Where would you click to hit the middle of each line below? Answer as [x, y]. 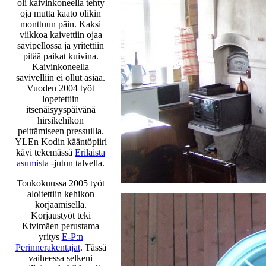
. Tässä [93, 247]
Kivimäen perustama [61, 226]
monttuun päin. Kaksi [61, 24]
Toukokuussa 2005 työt [61, 183]
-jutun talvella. [77, 163]
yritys [50, 236]
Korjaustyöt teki [61, 215]
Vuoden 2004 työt [61, 88]
